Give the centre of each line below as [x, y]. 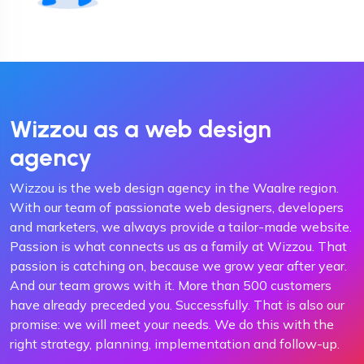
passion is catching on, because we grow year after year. [178, 265]
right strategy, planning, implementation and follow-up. [175, 343]
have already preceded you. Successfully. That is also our [177, 304]
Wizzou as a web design [141, 128]
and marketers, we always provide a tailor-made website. [181, 226]
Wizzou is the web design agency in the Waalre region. [174, 187]
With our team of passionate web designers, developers [177, 207]
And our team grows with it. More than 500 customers [171, 285]
